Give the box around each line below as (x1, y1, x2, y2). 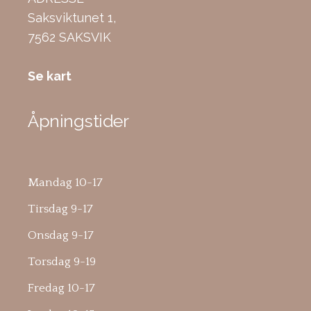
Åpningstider (28, 110, 129, 131)
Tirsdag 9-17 (28, 202, 94, 215)
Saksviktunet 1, (28, 10, 117, 25)
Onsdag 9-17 (28, 228, 94, 242)
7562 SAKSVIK (28, 29, 112, 44)
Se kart (28, 68, 72, 83)
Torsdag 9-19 (28, 255, 96, 268)
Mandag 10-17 (28, 176, 103, 189)
